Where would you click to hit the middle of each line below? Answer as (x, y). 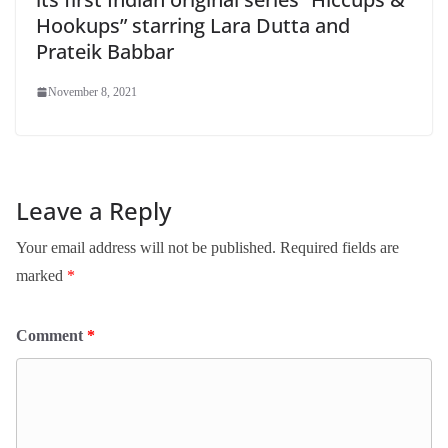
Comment (51, 335)
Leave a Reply (93, 210)
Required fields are (339, 247)
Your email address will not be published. (146, 247)
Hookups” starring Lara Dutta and (193, 25)
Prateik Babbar (105, 51)
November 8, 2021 (92, 91)
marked (41, 275)
